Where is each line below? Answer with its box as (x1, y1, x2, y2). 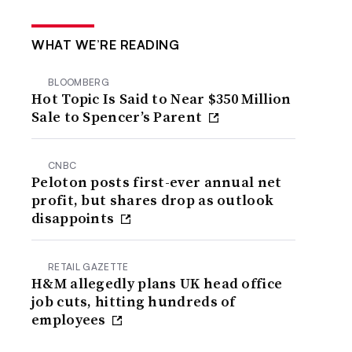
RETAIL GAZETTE (48, 260, 129, 273)
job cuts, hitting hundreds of (31, 291, 236, 311)
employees (31, 309, 110, 329)
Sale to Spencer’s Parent (31, 106, 206, 126)
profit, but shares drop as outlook (31, 189, 274, 210)
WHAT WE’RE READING (31, 36, 180, 53)
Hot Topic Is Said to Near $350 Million (31, 88, 291, 108)
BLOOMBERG (48, 75, 109, 88)
